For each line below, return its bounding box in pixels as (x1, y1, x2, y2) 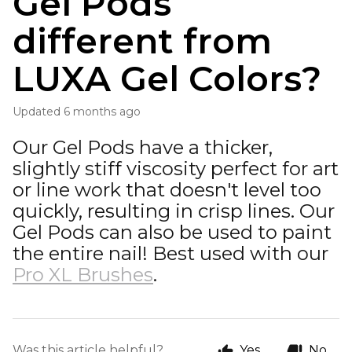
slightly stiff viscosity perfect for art (13, 157, 339, 180)
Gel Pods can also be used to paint (13, 221, 332, 244)
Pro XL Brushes (13, 263, 153, 286)
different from (13, 20, 272, 62)
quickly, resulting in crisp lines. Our (13, 200, 335, 222)
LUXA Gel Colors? (13, 57, 321, 100)
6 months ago (64, 104, 141, 119)
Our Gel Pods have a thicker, (13, 136, 273, 159)
